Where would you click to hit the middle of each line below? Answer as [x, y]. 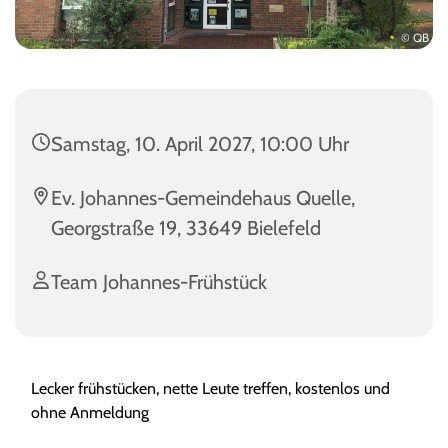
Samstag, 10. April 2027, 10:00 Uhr [200, 143]
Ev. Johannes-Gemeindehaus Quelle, [203, 197]
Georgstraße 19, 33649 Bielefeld [186, 227]
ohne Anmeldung [90, 412]
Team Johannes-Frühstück [159, 281]
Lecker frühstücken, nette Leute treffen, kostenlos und [210, 388]
